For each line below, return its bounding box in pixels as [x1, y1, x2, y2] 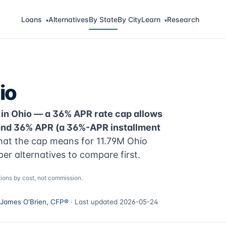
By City [117, 15, 141, 24]
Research [166, 15, 199, 24]
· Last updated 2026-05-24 [69, 198, 158, 206]
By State [88, 15, 118, 24]
